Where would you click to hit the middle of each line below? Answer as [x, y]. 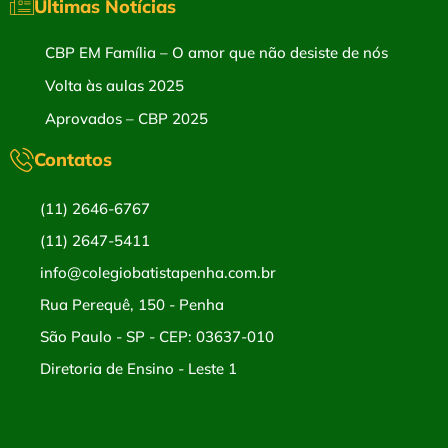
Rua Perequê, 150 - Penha [132, 304]
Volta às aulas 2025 [114, 85]
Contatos [73, 159]
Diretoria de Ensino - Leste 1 [138, 368]
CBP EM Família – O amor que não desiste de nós [216, 52]
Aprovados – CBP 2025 [126, 118]
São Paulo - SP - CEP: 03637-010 [157, 336]
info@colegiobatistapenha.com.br [158, 272]
